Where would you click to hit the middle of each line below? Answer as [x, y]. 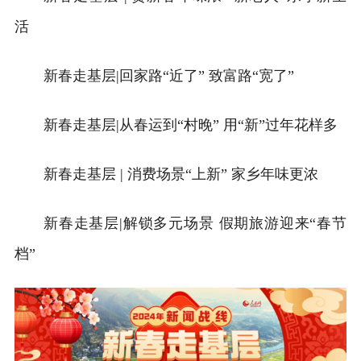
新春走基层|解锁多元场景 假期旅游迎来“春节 [195, 223]
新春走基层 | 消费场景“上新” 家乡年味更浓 [180, 174]
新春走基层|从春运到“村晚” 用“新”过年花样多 [190, 124]
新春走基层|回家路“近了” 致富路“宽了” [168, 75]
